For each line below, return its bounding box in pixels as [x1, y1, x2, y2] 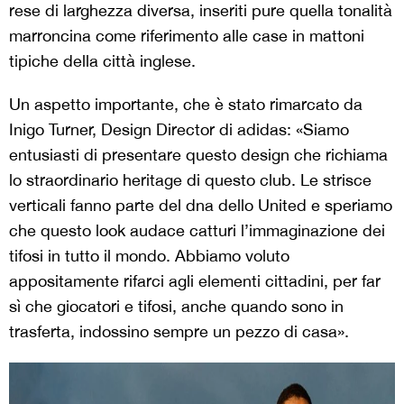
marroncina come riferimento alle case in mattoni [9, 26, 364, 45]
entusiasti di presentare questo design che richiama [9, 145, 388, 164]
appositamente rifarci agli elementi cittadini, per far [9, 271, 381, 290]
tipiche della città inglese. [9, 51, 196, 70]
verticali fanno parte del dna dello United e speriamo [9, 196, 392, 215]
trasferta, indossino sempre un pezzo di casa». [9, 322, 349, 341]
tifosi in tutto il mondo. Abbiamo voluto [9, 246, 289, 265]
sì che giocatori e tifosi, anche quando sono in [9, 297, 344, 316]
